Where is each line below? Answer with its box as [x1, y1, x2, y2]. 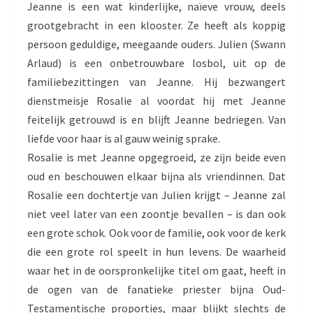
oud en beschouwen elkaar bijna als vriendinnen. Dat [27, 168, 286, 183]
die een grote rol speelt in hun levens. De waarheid [27, 244, 286, 259]
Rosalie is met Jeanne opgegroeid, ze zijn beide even [27, 150, 286, 164]
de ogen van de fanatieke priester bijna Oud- [27, 282, 286, 296]
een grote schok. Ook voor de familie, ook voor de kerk [27, 225, 286, 240]
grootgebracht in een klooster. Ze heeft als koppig [27, 17, 286, 32]
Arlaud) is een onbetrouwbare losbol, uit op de [27, 55, 286, 70]
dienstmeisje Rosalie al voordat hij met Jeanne [27, 93, 286, 108]
